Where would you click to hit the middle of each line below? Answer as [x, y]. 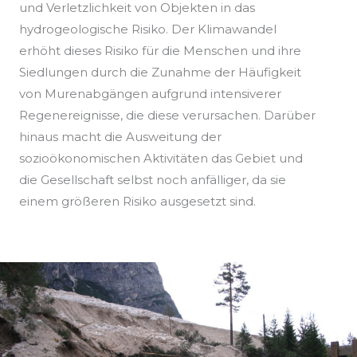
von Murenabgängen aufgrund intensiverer [150, 94]
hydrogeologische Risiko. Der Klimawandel [148, 29]
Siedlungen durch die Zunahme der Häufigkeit [160, 73]
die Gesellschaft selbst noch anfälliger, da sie [153, 180]
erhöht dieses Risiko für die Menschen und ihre [160, 51]
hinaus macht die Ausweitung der [120, 137]
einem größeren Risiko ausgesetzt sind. [137, 202]
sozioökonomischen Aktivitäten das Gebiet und [161, 159]
